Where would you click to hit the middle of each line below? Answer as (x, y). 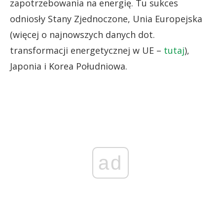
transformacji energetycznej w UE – (87, 51)
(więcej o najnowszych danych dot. (82, 35)
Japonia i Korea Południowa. (69, 66)
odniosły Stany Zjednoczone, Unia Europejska (106, 19)
